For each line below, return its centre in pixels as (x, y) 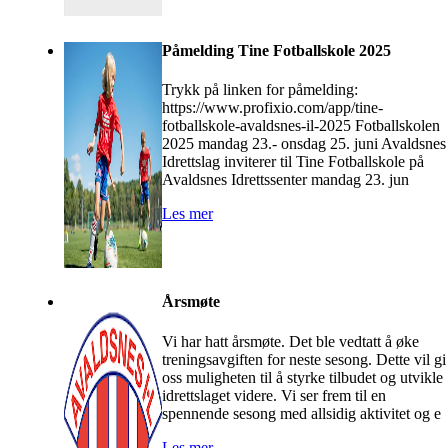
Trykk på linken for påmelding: (260, 90)
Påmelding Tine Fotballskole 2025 (276, 50)
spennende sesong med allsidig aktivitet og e (301, 413)
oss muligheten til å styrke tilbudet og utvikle (302, 377)
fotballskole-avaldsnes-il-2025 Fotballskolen (301, 126)
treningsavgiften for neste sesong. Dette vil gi (304, 359)
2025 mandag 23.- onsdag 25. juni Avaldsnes (304, 144)
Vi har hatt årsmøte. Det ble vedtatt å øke (290, 341)
